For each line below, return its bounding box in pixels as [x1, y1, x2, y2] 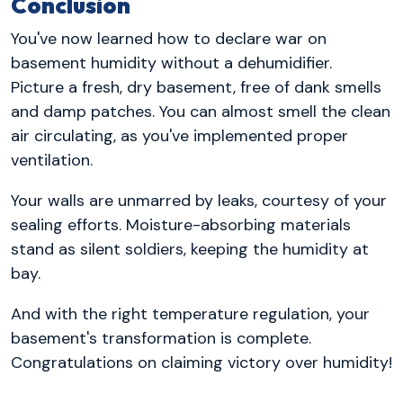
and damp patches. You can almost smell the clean [11, 101, 390, 123]
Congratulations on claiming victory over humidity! [11, 352, 392, 374]
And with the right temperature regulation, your [11, 303, 370, 326]
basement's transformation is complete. [11, 327, 311, 350]
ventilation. [11, 149, 93, 172]
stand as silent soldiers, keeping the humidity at [11, 238, 369, 261]
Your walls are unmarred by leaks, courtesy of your [11, 190, 387, 212]
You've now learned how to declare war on [11, 28, 327, 50]
